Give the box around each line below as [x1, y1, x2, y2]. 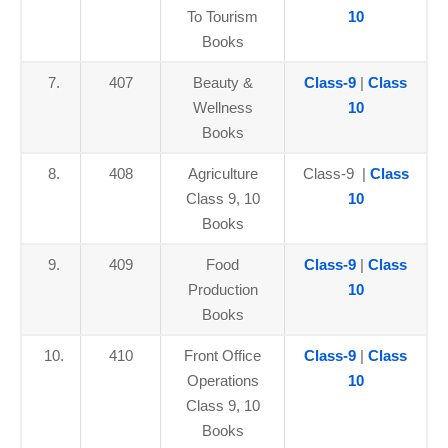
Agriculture [187, 165, 258, 182]
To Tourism [187, 8, 258, 25]
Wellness [192, 99, 253, 116]
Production [187, 281, 258, 298]
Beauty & [192, 74, 253, 91]
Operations [186, 372, 259, 389]
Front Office [184, 347, 261, 364]
